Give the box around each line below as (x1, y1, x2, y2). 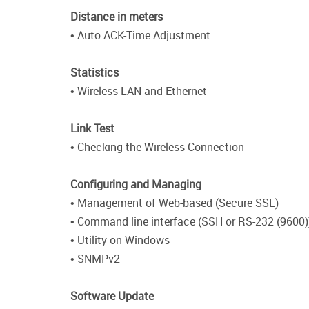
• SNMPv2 (70, 251, 120, 267)
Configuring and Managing (70, 177, 201, 192)
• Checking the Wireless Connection (70, 139, 244, 155)
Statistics (70, 65, 119, 81)
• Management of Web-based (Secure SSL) (70, 195, 279, 211)
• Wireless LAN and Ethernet (70, 83, 207, 99)
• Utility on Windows (70, 232, 170, 248)
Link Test (70, 121, 114, 137)
